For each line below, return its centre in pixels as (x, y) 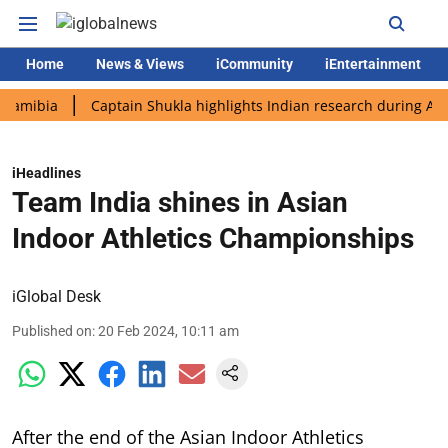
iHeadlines (46, 173)
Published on (52, 331)
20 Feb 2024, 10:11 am (168, 331)
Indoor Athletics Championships (213, 238)
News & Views (140, 64)
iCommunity (254, 64)
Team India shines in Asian (180, 202)
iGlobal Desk (56, 296)
